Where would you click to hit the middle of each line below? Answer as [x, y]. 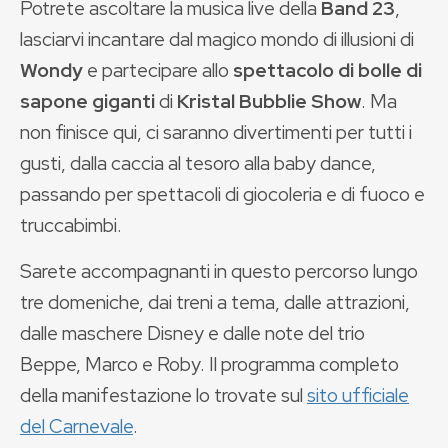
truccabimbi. [71, 225]
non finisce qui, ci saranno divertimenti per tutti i [216, 132]
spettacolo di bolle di [327, 70]
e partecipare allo [158, 70]
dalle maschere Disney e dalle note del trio [192, 333]
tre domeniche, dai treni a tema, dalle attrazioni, [215, 302]
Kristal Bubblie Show [269, 101]
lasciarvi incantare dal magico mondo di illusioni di [217, 39]
